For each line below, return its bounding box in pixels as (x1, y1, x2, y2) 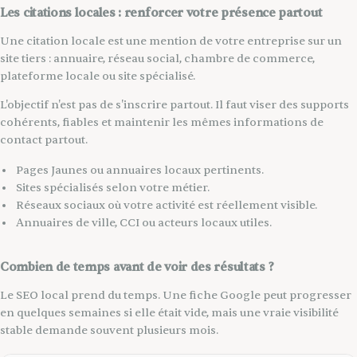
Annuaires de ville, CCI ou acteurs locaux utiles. (16, 215, 272, 229)
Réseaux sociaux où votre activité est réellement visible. (16, 198, 317, 212)
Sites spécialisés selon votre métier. (16, 180, 210, 194)
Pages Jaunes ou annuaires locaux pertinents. (16, 163, 264, 177)
